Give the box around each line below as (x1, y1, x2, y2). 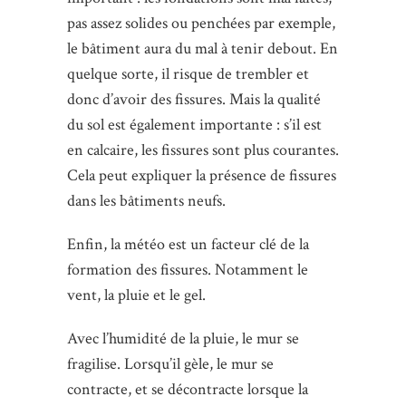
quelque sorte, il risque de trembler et (67, 63, 309, 85)
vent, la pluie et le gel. (67, 285, 206, 306)
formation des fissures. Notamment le (67, 259, 308, 281)
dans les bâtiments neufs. (67, 190, 226, 212)
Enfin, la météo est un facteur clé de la (67, 234, 309, 256)
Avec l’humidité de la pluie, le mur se (67, 328, 299, 350)
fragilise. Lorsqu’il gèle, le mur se (67, 353, 274, 375)
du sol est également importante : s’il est (67, 114, 322, 136)
